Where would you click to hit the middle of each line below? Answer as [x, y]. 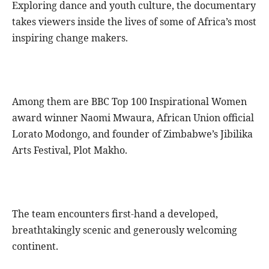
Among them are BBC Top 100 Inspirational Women [129, 102]
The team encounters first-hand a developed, [115, 214]
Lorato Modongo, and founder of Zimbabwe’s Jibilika [132, 134]
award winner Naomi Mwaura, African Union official [133, 118]
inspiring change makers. [70, 38]
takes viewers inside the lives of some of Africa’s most [134, 22]
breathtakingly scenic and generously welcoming [125, 230]
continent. [35, 246]
